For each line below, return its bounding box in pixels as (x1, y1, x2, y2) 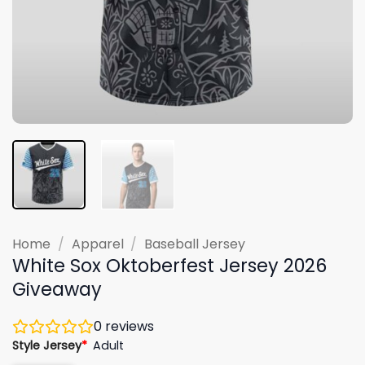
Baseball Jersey (144, 234, 246, 253)
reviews (102, 316, 154, 336)
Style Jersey (12, 336, 81, 354)
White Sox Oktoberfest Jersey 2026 (12, 252, 327, 279)
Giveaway (12, 275, 102, 302)
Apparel (71, 234, 124, 253)
